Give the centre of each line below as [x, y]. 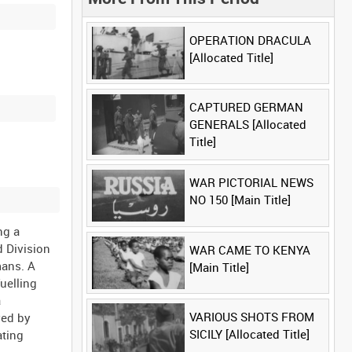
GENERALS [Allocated [247, 125]
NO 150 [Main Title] [240, 200]
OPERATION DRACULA [250, 40]
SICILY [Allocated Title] [249, 334]
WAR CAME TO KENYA [249, 249]
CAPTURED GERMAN [246, 107]
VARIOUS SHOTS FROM [251, 317]
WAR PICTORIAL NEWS [251, 183]
